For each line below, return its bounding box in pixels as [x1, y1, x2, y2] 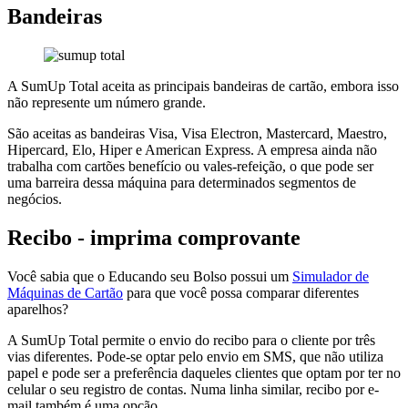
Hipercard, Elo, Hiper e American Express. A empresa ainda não [7, 142, 377, 158]
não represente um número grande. [7, 95, 206, 111]
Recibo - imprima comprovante [7, 225, 301, 250]
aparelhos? [7, 301, 68, 317]
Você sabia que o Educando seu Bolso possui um [7, 268, 292, 284]
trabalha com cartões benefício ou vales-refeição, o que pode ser [7, 158, 373, 175]
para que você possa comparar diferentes [123, 284, 359, 301]
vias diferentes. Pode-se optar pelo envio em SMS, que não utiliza [7, 348, 383, 364]
